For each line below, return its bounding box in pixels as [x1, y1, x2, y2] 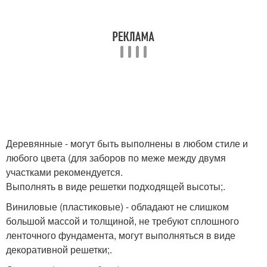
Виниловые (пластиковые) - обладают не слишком [6, 200, 229, 214]
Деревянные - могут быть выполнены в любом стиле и [6, 136, 248, 151]
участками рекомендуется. [6, 165, 123, 179]
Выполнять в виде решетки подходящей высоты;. [6, 179, 225, 194]
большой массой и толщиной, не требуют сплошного [6, 214, 239, 228]
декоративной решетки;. [6, 243, 112, 257]
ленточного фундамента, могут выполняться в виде [6, 228, 235, 243]
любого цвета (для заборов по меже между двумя [6, 151, 226, 165]
